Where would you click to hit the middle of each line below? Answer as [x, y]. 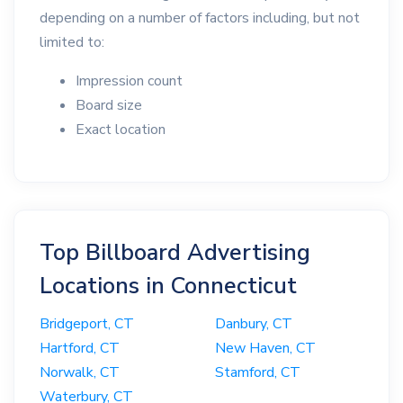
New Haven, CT [265, 348]
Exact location [121, 130]
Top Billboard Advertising [175, 253]
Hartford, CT [80, 348]
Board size [109, 106]
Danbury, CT [254, 323]
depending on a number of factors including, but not [200, 18]
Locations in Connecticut [168, 286]
